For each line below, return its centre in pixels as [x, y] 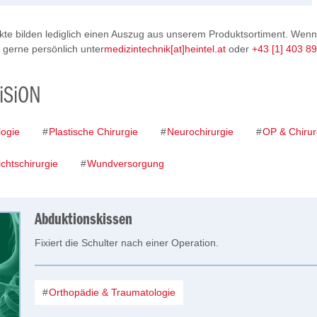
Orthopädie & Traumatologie [111, 292]
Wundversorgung [124, 163]
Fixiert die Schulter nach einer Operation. [127, 243]
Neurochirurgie [199, 132]
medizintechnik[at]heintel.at [165, 49]
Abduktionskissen [83, 220]
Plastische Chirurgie [92, 132]
